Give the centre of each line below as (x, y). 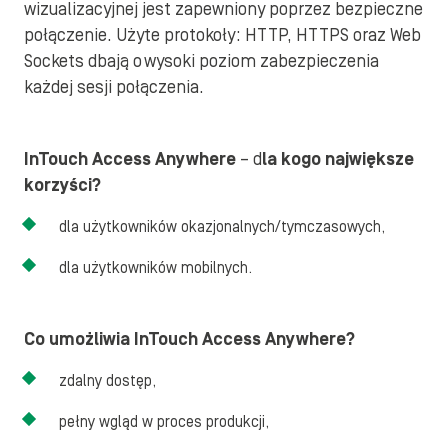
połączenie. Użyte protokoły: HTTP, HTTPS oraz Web (222, 35)
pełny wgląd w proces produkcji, (164, 422)
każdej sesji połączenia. (116, 87)
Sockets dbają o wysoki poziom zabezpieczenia (201, 61)
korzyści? (62, 185)
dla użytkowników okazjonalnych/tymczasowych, (222, 227)
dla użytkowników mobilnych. (155, 268)
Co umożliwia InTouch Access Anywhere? (189, 339)
